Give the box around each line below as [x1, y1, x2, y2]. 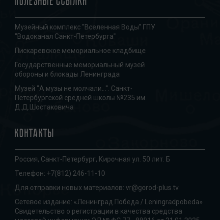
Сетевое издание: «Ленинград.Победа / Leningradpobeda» [15, 198, 203, 206]
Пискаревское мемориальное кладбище [15, 47, 146, 55]
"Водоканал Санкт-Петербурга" [15, 32, 116, 40]
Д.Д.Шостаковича [15, 103, 74, 111]
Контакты [15, 126, 55, 140]
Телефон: [15, 169, 47, 177]
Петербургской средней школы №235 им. [15, 94, 147, 102]
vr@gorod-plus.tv [126, 184, 179, 192]
